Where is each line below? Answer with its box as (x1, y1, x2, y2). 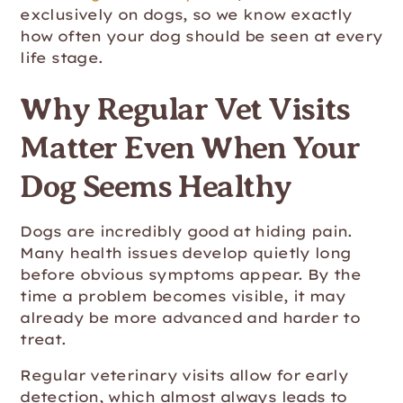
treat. (20, 330, 67, 348)
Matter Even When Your (20, 130, 360, 166)
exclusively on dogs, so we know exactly (20, 5, 353, 23)
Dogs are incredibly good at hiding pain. (20, 222, 353, 240)
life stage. (20, 49, 103, 67)
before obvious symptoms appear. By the (20, 265, 362, 283)
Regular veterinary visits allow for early (20, 366, 349, 384)
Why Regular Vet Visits (20, 91, 350, 127)
